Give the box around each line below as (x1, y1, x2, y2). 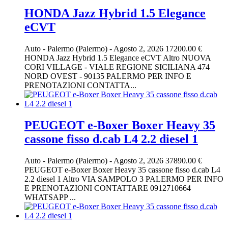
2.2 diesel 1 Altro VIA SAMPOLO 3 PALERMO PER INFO (24, 174, 223, 183)
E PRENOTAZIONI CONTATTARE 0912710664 (24, 183, 191, 192)
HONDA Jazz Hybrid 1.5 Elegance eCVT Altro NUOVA (24, 53, 211, 63)
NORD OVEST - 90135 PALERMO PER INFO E (24, 72, 191, 81)
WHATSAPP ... (24, 192, 76, 202)
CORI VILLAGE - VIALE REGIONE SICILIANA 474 (24, 63, 210, 72)
